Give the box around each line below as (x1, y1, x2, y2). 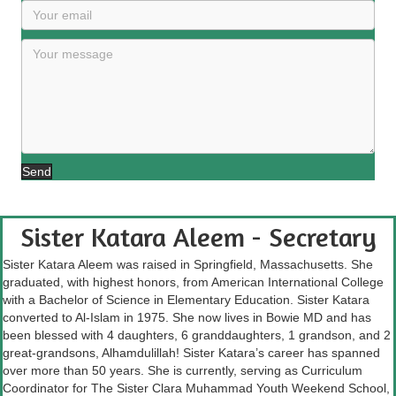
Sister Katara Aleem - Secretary (19, 221, 377, 254)
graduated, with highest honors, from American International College (3, 275, 384, 290)
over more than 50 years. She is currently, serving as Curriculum (3, 363, 362, 378)
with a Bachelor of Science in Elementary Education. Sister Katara (3, 293, 369, 308)
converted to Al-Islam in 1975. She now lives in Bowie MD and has (3, 310, 371, 325)
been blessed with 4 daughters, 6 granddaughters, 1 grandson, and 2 (3, 328, 391, 343)
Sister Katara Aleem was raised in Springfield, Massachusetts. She (3, 257, 373, 272)
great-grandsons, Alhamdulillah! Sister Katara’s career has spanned (3, 346, 380, 361)
